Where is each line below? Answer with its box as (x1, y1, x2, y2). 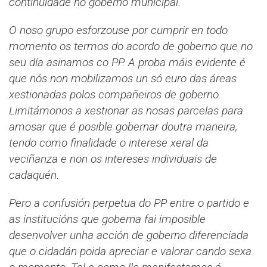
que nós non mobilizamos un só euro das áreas (9, 72, 237, 86)
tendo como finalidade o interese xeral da (9, 136, 209, 150)
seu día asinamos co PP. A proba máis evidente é (9, 55, 246, 70)
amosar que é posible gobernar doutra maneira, (9, 120, 238, 134)
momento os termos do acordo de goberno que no (9, 39, 253, 54)
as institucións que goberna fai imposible (9, 212, 206, 226)
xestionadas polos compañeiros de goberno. (9, 88, 221, 102)
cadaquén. (9, 168, 59, 182)
